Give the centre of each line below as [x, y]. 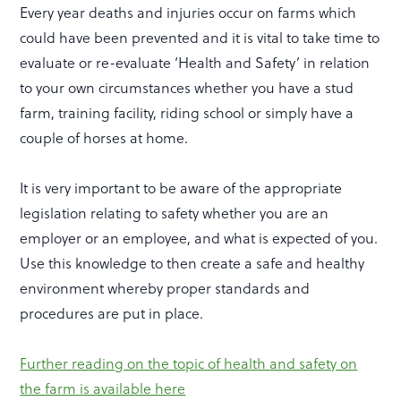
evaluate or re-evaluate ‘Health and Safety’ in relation [195, 63]
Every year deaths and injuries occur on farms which [188, 13]
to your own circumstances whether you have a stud [187, 88]
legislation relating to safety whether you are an [175, 213]
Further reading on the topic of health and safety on [189, 364]
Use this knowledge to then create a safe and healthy [192, 264]
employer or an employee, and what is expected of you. [199, 239]
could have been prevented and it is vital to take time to [200, 38]
